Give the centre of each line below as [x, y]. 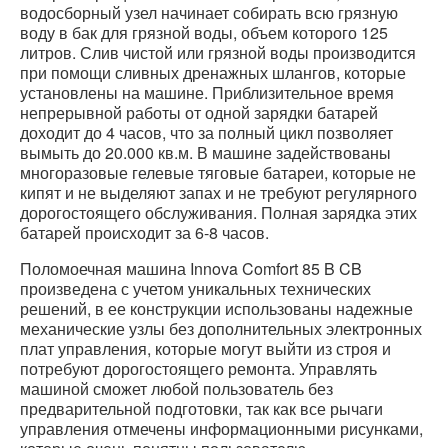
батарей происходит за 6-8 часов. [144, 233]
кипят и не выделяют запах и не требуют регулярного [218, 193]
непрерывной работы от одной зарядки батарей [199, 113]
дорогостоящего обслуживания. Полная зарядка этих [218, 213]
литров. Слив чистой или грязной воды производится [218, 53]
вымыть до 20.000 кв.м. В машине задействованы [205, 153]
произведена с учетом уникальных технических [195, 289]
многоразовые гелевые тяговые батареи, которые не [218, 173]
